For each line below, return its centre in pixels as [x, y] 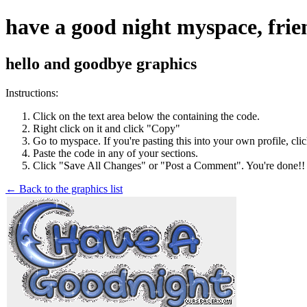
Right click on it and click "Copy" [107, 128]
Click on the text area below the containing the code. [146, 116]
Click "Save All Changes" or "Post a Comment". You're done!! [169, 165]
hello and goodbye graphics [101, 63]
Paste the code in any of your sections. [115, 153]
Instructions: [32, 93]
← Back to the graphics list [64, 188]
